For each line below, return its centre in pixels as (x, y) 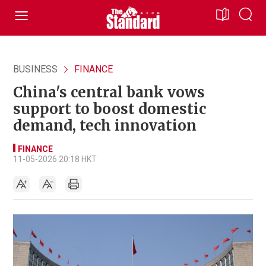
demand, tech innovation (105, 126)
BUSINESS (35, 69)
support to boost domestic (110, 109)
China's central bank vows (109, 92)
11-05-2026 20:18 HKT (55, 159)
